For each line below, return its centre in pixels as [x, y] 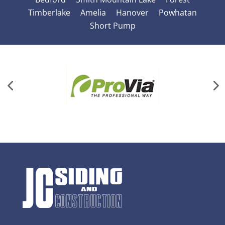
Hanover [132, 13]
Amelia [93, 13]
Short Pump [113, 26]
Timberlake [49, 13]
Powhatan [178, 13]
